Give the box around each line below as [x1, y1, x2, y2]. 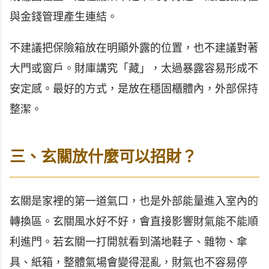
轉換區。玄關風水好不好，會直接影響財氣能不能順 [10, 215, 258, 228]
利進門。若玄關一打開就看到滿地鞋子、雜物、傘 [10, 235, 247, 248]
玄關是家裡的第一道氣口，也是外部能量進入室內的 [10, 195, 258, 207]
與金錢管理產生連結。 [10, 11, 118, 23]
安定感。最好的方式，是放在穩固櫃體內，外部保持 [10, 83, 258, 95]
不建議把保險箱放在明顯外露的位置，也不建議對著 [10, 42, 258, 54]
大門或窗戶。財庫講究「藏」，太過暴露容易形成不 [10, 62, 258, 74]
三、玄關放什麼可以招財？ [10, 148, 197, 166]
